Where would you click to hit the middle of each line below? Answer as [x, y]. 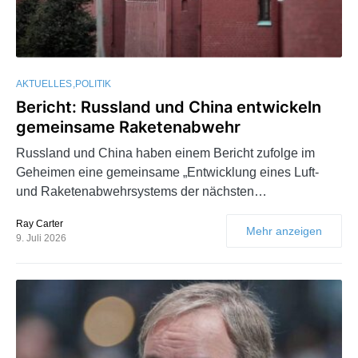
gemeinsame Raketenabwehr [128, 127]
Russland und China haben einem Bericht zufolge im [165, 153]
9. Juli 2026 [41, 238]
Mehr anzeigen [284, 231]
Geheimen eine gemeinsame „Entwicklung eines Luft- [167, 172]
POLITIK [93, 84]
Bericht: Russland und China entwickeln [169, 107]
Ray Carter [40, 223]
